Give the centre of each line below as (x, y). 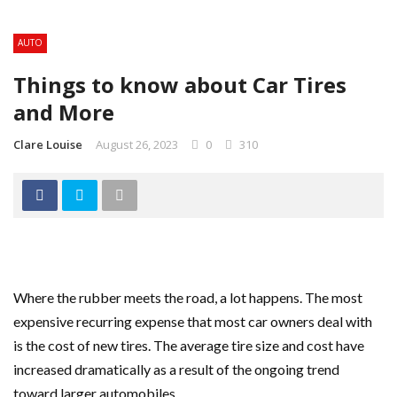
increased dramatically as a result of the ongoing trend (176, 369)
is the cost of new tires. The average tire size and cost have (189, 345)
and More (64, 112)
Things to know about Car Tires (180, 85)
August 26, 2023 (137, 144)
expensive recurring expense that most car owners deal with (193, 321)
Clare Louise (48, 144)
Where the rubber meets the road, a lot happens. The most (188, 297)
